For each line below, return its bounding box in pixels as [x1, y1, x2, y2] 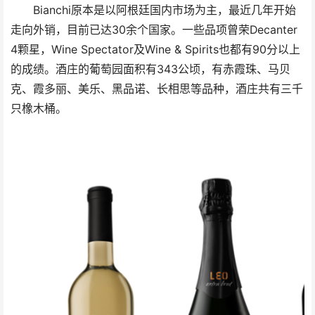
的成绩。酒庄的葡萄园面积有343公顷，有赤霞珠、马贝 [11, 62, 290, 76]
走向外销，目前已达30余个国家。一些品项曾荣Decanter [11, 22, 297, 37]
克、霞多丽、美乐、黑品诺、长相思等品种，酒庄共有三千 [11, 82, 303, 96]
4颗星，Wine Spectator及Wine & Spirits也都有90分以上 [11, 42, 300, 56]
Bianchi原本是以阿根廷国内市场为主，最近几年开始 [11, 3, 296, 17]
